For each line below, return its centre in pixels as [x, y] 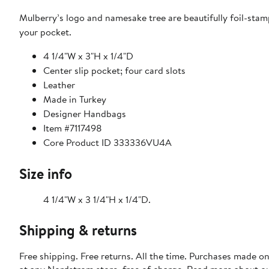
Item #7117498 [73, 128]
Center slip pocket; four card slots [114, 71]
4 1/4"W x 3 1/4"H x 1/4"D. [97, 200]
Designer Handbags [85, 114]
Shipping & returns [78, 230]
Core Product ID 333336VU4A [107, 143]
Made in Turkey [75, 99]
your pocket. [45, 32]
